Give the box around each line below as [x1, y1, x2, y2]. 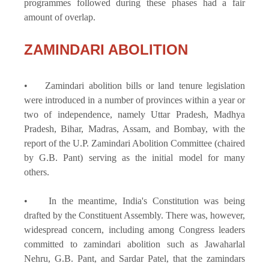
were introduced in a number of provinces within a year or [24, 94, 245, 105]
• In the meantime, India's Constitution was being [24, 195, 245, 206]
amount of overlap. [24, 11, 95, 22]
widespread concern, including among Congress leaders [24, 224, 245, 235]
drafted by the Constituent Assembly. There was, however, [24, 210, 245, 220]
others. [24, 166, 52, 177]
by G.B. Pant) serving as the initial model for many [24, 152, 245, 163]
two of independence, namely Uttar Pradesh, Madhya [24, 109, 245, 119]
